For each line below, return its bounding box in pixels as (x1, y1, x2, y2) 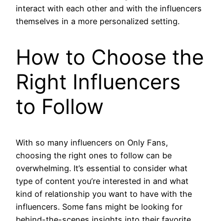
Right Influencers (16, 69, 181, 95)
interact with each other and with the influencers (16, 3, 202, 14)
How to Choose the (16, 44, 204, 70)
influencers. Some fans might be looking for (16, 201, 183, 212)
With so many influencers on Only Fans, (16, 137, 168, 147)
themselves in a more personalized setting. (16, 16, 180, 27)
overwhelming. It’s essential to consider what (16, 163, 187, 173)
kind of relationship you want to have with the (16, 188, 192, 199)
